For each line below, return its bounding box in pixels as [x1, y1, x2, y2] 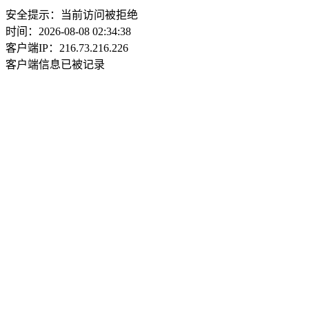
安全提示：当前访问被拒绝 [6, 9, 138, 21]
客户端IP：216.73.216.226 [6, 42, 128, 54]
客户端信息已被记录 [6, 59, 105, 70]
